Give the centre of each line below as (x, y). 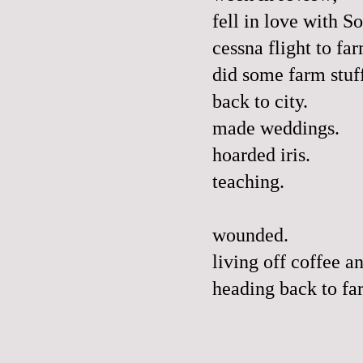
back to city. (260, 101)
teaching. (248, 181)
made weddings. (276, 128)
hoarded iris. (261, 155)
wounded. (250, 235)
